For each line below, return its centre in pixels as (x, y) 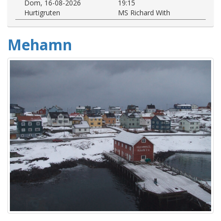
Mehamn (40, 44)
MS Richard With (144, 12)
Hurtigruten (42, 12)
